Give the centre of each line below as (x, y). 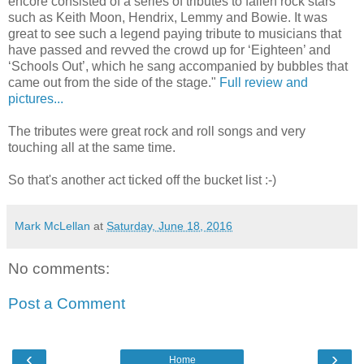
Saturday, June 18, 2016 (169, 225)
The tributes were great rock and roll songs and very (157, 131)
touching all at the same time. (92, 147)
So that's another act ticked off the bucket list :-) (142, 180)
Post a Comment (67, 304)
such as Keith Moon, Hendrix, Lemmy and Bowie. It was (168, 17)
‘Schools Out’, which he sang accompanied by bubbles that (178, 66)
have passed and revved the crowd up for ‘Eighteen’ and (169, 50)
